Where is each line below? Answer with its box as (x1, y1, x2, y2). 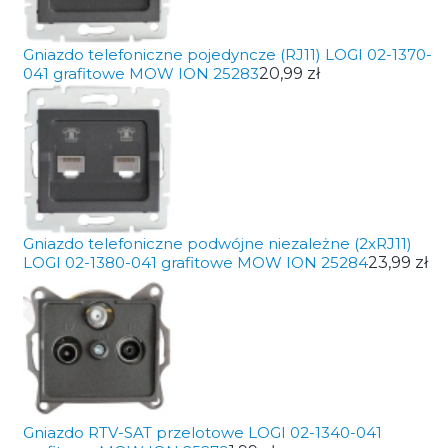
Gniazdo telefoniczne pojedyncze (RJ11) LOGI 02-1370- (22, 45, 432, 64)
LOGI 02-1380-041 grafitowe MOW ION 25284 (22, 253, 368, 272)
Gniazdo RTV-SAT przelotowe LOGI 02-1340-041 (22, 423, 382, 442)
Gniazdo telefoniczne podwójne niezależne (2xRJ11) (22, 234, 412, 253)
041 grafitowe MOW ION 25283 (22, 64, 259, 83)
